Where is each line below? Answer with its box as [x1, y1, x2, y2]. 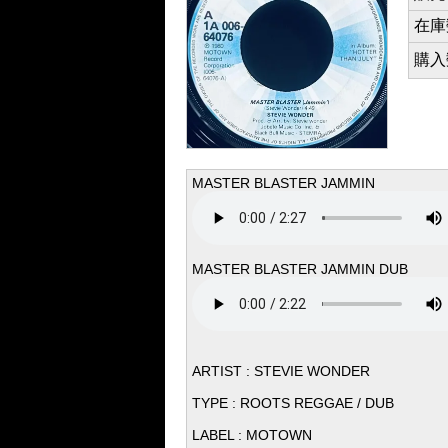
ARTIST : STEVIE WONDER [191, 363, 370, 379]
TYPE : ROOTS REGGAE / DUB [191, 395, 394, 411]
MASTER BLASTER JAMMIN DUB [191, 261, 408, 277]
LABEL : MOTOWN [191, 427, 312, 443]
